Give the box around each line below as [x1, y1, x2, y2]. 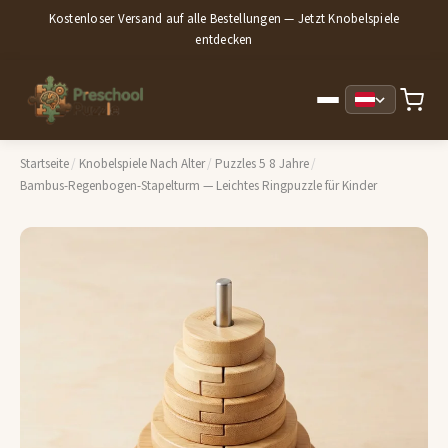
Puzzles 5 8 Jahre [214, 155, 309, 174]
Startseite [20, 155, 69, 174]
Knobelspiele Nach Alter [78, 155, 205, 174]
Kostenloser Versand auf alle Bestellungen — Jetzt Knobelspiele [48, 9, 400, 28]
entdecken [195, 30, 253, 49]
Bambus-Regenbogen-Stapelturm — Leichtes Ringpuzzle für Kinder [20, 177, 377, 196]
